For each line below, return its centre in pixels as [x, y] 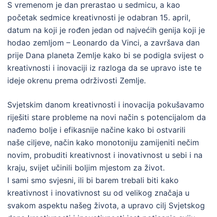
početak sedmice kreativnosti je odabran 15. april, [99, 17]
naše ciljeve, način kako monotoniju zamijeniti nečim [103, 142]
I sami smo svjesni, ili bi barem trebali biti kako [93, 180]
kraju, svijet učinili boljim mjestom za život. [87, 168]
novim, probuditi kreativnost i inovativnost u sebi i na [105, 155]
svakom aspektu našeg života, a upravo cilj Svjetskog [106, 205]
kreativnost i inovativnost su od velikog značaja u [98, 193]
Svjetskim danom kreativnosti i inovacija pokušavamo [106, 105]
